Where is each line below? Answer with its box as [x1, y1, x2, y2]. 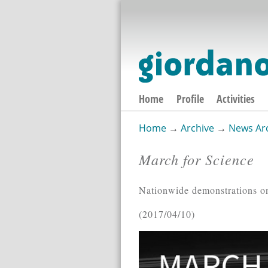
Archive [180, 121, 214, 135]
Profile [176, 92, 204, 106]
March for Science [138, 149, 254, 169]
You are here [138, 129, 230, 150]
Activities [217, 92, 255, 106]
